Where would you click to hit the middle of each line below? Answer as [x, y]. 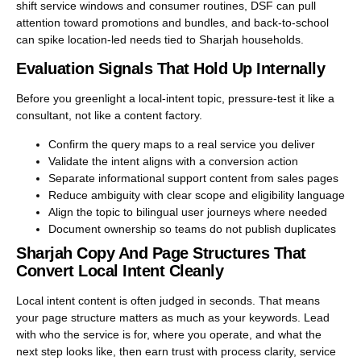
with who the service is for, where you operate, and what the [169, 334]
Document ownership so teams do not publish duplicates [192, 228]
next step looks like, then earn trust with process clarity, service [176, 351]
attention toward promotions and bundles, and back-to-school [172, 22]
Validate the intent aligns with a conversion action [173, 161]
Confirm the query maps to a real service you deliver [182, 144]
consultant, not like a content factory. [109, 116]
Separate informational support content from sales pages [193, 178]
